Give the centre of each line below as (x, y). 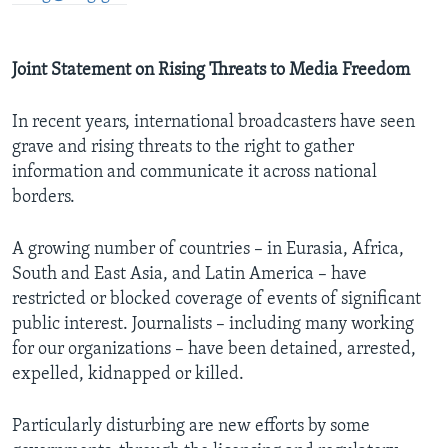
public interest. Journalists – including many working (213, 324)
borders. (43, 197)
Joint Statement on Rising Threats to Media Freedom (211, 70)
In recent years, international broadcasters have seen (213, 122)
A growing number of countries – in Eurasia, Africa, (208, 249)
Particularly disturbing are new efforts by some (191, 426)
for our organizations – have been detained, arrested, (214, 349)
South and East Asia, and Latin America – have (189, 274)
